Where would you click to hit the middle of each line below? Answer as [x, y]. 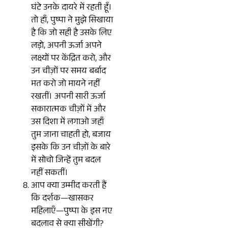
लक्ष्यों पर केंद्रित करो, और [71, 59]
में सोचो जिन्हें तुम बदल [66, 161]
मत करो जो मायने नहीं [65, 84]
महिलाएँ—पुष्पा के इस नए [72, 212]
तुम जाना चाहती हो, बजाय [71, 135]
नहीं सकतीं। [50, 174]
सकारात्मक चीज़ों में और [68, 110]
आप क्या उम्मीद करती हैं [69, 186]
